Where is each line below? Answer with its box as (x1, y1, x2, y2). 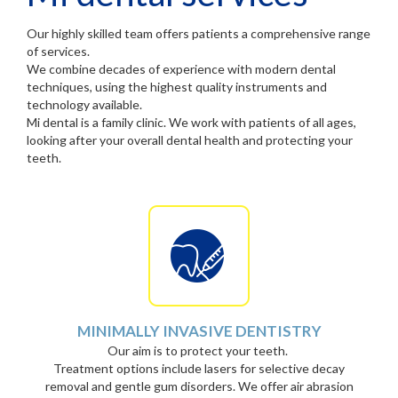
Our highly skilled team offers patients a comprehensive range (27, 26, 370, 41)
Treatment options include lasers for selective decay (53, 361, 345, 376)
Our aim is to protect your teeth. (107, 343, 291, 358)
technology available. (27, 97, 142, 112)
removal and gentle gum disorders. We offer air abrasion (44, 378, 354, 394)
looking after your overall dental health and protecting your (27, 132, 353, 147)
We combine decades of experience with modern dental (27, 61, 336, 76)
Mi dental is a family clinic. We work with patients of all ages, (27, 115, 356, 130)
